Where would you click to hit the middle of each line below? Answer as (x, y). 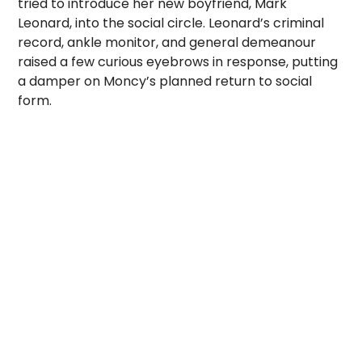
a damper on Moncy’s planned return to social (165, 81)
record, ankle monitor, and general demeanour (167, 42)
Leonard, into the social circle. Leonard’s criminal (171, 23)
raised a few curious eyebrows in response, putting (178, 62)
